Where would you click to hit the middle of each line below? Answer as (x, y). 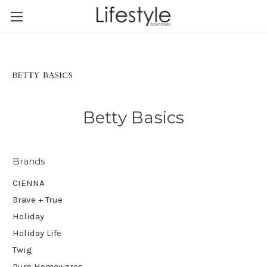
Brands (29, 161)
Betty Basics (133, 117)
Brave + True (38, 199)
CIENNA (29, 183)
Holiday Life (37, 233)
